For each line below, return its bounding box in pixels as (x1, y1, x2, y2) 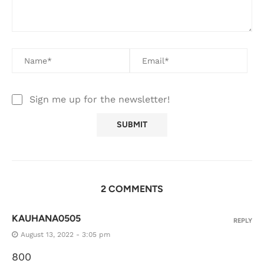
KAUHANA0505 (12, 212, 81, 224)
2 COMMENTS (101, 183, 163, 194)
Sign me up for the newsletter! (29, 93, 170, 105)
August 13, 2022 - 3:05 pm (21, 230, 110, 239)
